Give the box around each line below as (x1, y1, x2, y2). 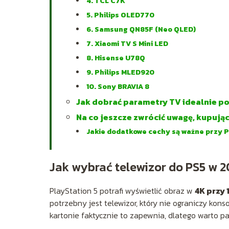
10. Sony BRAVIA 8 (86, 81, 149, 92)
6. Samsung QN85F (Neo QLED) (86, 24, 196, 35)
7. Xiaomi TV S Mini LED (86, 38, 168, 49)
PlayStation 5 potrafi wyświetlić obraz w (50, 184, 195, 197)
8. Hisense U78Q (86, 52, 145, 63)
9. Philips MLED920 (86, 66, 154, 78)
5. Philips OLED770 (86, 9, 154, 20)
